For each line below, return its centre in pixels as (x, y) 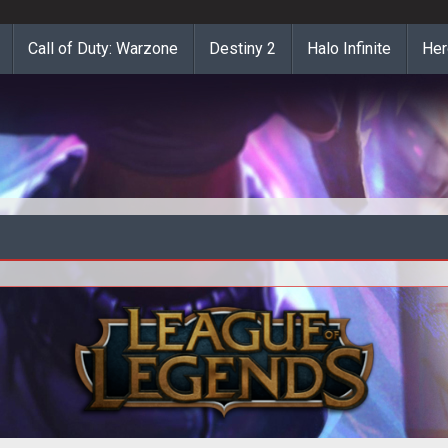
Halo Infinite (349, 48)
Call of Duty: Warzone (103, 48)
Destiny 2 (242, 48)
